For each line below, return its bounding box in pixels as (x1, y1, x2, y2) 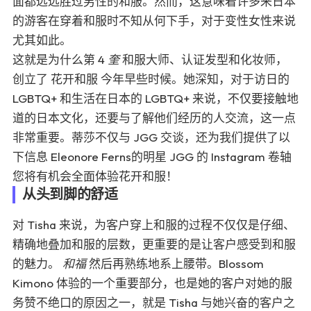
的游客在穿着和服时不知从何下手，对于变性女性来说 (12, 13, 296, 28)
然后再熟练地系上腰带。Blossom (86, 256, 264, 271)
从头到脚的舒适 (22, 186, 118, 203)
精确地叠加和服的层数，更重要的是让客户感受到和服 (12, 237, 296, 252)
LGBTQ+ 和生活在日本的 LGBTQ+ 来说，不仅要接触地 (12, 91, 299, 106)
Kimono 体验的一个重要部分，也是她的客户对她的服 (12, 276, 292, 291)
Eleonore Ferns (51, 149, 131, 164)
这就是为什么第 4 (12, 52, 108, 67)
